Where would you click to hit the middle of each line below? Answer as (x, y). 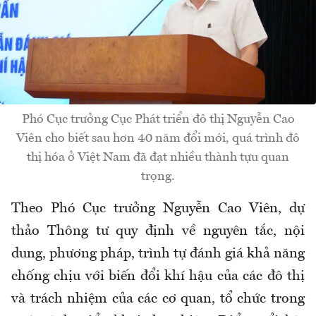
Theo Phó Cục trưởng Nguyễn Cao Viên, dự (158, 208)
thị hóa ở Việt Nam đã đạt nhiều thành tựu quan (158, 157)
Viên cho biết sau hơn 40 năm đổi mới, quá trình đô (158, 138)
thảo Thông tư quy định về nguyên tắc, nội (158, 231)
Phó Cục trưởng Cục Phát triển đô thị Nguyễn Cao (158, 119)
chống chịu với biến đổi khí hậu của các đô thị (158, 276)
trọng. (158, 176)
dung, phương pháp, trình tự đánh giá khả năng (158, 254)
